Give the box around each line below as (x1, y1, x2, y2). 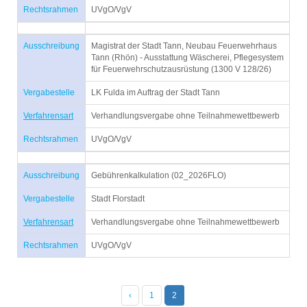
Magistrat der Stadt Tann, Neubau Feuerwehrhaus (91, 41, 277, 51)
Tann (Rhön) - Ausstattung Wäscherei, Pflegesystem (91, 53, 284, 62)
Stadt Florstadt (91, 194, 145, 204)
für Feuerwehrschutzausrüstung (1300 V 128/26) (91, 64, 271, 74)
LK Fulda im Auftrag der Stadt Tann (91, 88, 220, 97)
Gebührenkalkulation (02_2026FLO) (91, 171, 226, 180)
